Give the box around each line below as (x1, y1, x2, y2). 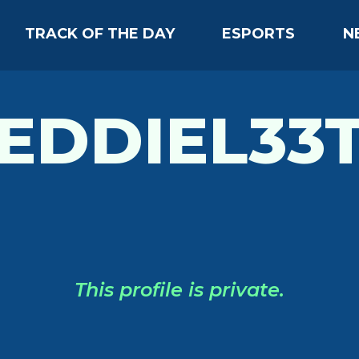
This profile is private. (75, 278, 284, 301)
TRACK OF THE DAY (25, 24, 175, 42)
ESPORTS (222, 24, 296, 42)
